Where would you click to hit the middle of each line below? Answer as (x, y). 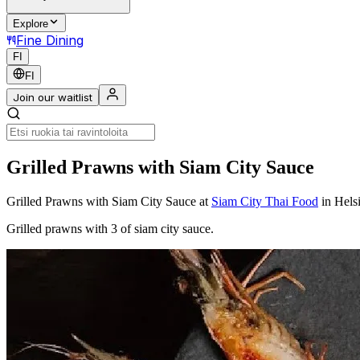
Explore (31, 24)
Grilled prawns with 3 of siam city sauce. (110, 228)
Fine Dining (50, 41)
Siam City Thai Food (265, 201)
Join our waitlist (53, 98)
